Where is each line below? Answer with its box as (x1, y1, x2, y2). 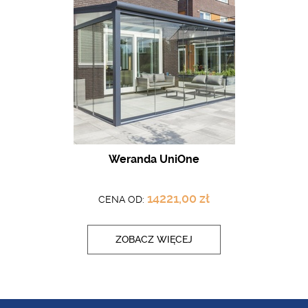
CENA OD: (98, 194, 147, 205)
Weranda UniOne (109, 153, 199, 166)
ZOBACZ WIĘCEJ (115, 234, 192, 245)
